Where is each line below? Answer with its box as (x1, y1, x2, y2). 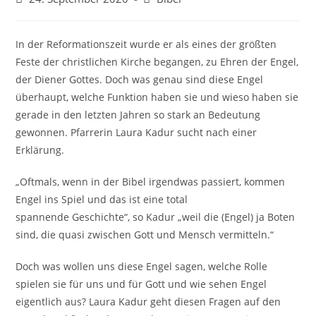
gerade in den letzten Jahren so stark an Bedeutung (16, 108, 261, 121)
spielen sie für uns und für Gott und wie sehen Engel (16, 277, 267, 291)
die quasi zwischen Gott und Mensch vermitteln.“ (41, 228, 274, 241)
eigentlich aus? (16, 295, 87, 308)
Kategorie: (142, 6, 191, 20)
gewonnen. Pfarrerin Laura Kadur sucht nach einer (16, 126, 257, 139)
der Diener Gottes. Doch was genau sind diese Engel (16, 73, 264, 86)
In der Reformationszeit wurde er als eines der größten (16, 37, 277, 51)
